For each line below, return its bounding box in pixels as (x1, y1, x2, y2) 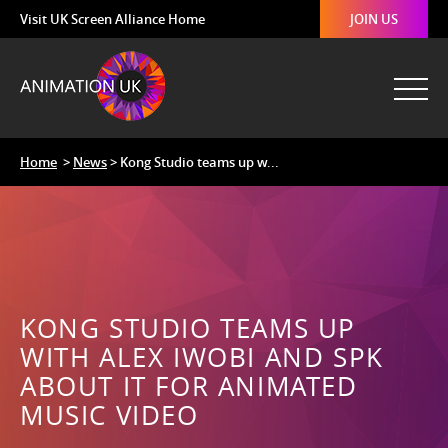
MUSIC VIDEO (20, 398, 199, 433)
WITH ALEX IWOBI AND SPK (20, 340, 384, 375)
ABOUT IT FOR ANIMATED (20, 369, 358, 404)
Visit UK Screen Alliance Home (20, 10, 205, 28)
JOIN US (350, 10, 398, 28)
